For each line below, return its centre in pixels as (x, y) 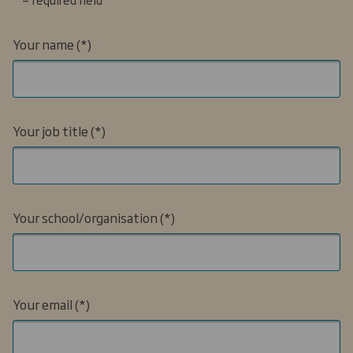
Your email (43, 304)
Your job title (50, 130)
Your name (43, 44)
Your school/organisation (85, 217)
